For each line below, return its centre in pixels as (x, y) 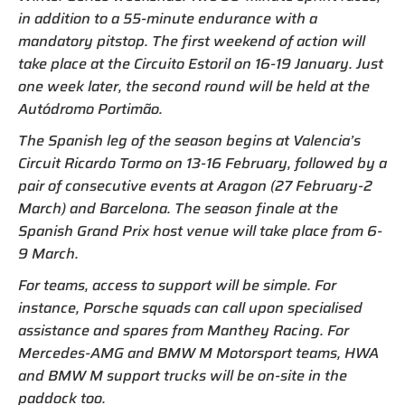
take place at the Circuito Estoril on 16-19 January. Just (201, 64)
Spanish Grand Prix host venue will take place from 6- (200, 231)
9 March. (48, 254)
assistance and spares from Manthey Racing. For (184, 331)
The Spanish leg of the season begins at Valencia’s (189, 141)
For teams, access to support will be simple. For (177, 286)
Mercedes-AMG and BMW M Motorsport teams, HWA (198, 353)
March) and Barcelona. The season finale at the (178, 209)
